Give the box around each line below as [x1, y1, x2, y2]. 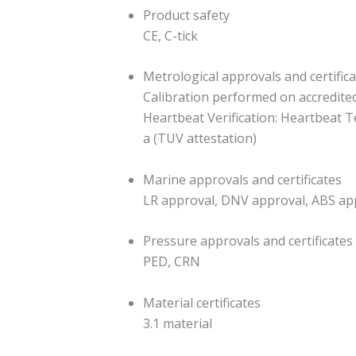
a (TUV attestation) [143, 130, 257, 148]
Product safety [143, 6, 230, 24]
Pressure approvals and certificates [143, 232, 353, 250]
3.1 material [143, 315, 212, 333]
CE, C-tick [143, 26, 198, 44]
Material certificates [143, 294, 261, 312]
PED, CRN [143, 253, 200, 271]
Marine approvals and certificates [143, 170, 342, 188]
